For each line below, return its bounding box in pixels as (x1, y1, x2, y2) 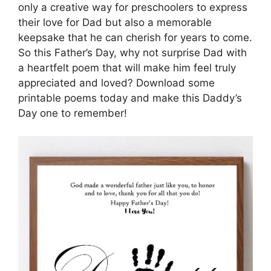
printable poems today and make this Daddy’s (18, 91, 242, 104)
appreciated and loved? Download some (18, 76, 215, 89)
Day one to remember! (18, 106, 127, 119)
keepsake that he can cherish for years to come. (18, 31, 252, 44)
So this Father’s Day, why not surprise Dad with (18, 46, 247, 59)
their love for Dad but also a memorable (18, 16, 212, 28)
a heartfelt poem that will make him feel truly (18, 61, 236, 74)
